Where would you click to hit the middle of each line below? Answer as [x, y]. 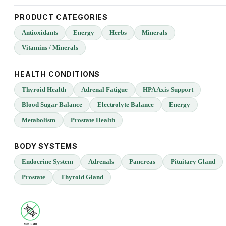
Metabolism [39, 120]
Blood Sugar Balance [52, 105]
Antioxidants [40, 33]
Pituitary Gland [193, 162]
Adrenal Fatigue [104, 90]
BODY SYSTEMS [46, 146]
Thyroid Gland [82, 177]
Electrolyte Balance [126, 105]
